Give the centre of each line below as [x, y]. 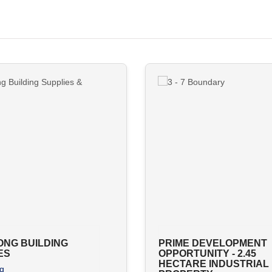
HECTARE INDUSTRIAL [214, 264]
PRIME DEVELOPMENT [213, 243]
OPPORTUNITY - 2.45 [207, 253]
